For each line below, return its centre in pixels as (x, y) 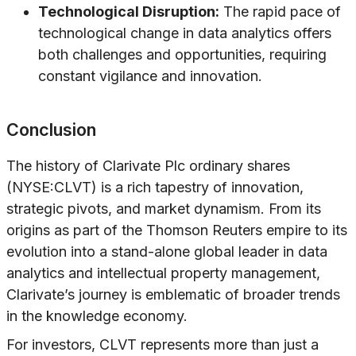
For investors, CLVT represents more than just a (163, 345)
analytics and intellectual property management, (163, 273)
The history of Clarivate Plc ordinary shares (148, 166)
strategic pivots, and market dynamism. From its (164, 209)
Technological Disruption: (129, 12)
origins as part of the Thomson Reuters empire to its (177, 230)
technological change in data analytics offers (185, 33)
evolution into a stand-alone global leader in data (167, 252)
